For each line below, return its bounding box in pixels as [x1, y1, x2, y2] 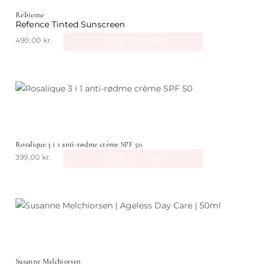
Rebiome [15, 10, 45, 20]
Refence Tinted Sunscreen [15, 19, 125, 30]
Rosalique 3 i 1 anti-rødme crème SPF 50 [15, 140, 142, 150]
